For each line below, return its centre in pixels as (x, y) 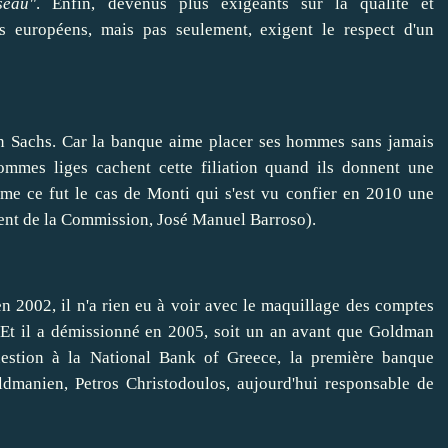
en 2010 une (385, 194)
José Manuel (201, 220)
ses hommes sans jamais (343, 142)
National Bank (142, 358)
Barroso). (281, 220)
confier (311, 194)
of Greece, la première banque (315, 358)
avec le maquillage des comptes (317, 306)
